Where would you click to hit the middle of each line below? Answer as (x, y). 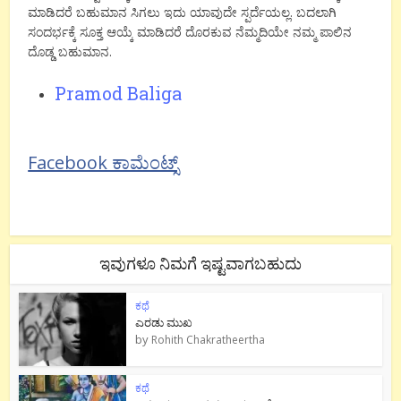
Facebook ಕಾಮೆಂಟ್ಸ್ (103, 162)
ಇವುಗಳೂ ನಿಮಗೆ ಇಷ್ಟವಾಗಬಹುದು (200, 263)
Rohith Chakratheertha (209, 339)
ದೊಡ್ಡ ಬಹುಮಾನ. (70, 51)
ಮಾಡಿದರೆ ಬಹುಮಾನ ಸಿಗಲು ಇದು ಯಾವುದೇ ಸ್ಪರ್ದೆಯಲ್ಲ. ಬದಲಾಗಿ (183, 12)
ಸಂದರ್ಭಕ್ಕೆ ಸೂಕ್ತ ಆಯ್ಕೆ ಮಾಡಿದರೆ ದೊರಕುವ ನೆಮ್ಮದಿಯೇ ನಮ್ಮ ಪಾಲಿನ (190, 31)
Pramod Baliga (119, 93)
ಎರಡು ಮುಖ (164, 322)
